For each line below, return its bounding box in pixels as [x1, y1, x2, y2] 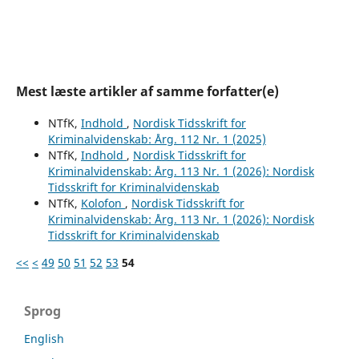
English [24, 330, 64, 346]
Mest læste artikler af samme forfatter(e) [15, 82, 279, 100]
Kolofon [80, 195, 125, 211]
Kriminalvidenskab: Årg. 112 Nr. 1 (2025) [47, 131, 266, 147]
